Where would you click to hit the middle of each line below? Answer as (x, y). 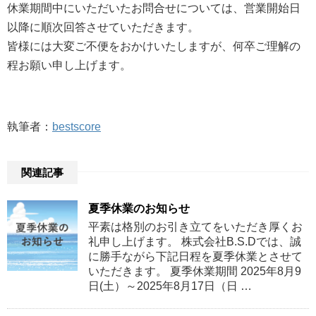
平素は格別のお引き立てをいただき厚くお (195, 227)
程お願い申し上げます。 (69, 65)
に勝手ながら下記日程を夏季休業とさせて (195, 256)
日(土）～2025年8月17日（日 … (170, 286)
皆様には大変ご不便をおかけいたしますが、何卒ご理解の (154, 46)
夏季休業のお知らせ (139, 208)
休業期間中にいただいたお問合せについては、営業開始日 (154, 8)
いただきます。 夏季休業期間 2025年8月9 (195, 271)
